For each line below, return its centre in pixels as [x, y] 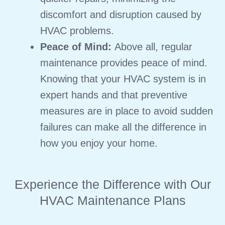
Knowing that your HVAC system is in [123, 79]
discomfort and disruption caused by [121, 14]
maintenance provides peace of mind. [124, 63]
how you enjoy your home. [99, 143]
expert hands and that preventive [114, 95]
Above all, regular [153, 46]
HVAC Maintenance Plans [113, 200]
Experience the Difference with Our [113, 184]
